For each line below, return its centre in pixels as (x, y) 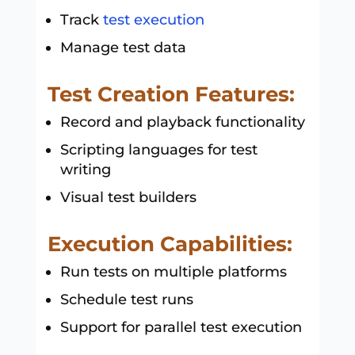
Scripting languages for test (158, 149)
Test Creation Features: (171, 94)
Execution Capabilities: (170, 244)
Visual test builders (128, 197)
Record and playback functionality (182, 122)
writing (85, 169)
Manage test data (123, 47)
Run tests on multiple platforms (173, 271)
